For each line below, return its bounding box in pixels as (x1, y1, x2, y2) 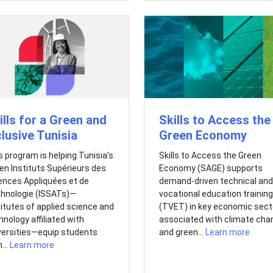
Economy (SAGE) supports (158, 163, 263, 174)
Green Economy (158, 128, 247, 143)
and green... (158, 227, 205, 238)
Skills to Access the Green (158, 151, 261, 161)
